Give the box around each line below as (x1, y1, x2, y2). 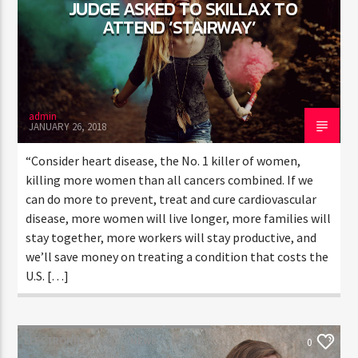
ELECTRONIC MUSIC (24, 333, 117, 348)
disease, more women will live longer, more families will (26, 209, 332, 226)
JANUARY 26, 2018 (29, 119, 107, 133)
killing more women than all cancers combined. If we (26, 171, 314, 188)
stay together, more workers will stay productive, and (26, 229, 317, 245)
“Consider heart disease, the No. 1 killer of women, (26, 152, 301, 169)
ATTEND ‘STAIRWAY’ (101, 13, 257, 41)
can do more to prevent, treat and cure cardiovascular (26, 190, 317, 207)
